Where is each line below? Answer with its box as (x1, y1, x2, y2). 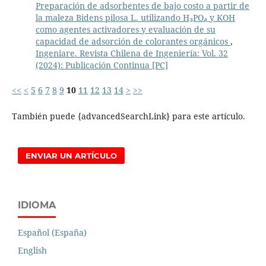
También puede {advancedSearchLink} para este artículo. (11, 110, 245, 122)
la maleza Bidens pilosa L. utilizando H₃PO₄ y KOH (35, 11, 235, 23)
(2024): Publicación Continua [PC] (35, 59, 168, 71)
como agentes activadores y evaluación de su (35, 23, 216, 35)
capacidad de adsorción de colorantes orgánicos (35, 35, 230, 47)
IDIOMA (18, 199, 56, 211)
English (18, 244, 47, 256)
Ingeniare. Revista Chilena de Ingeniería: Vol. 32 (35, 47, 228, 59)
